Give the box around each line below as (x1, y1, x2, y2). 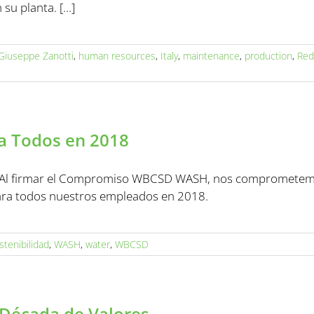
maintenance (183, 49, 240, 62)
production (245, 49, 292, 62)
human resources (78, 49, 156, 62)
